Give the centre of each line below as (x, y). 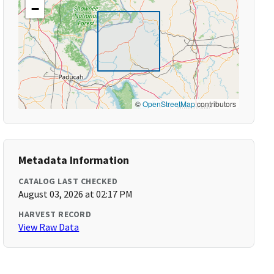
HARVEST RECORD (55, 214)
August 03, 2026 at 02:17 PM (76, 194)
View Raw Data (49, 227)
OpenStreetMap (168, 104)
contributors (215, 104)
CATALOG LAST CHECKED (68, 181)
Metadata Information (74, 160)
